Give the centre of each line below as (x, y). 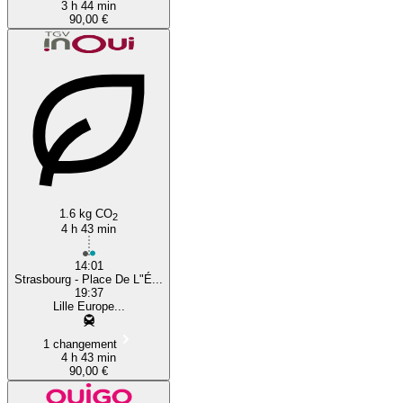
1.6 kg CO (86, 213)
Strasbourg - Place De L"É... (89, 279)
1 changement (80, 344)
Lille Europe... (89, 306)
